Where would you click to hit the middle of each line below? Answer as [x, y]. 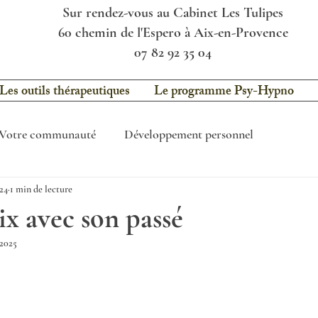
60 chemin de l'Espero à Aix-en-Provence [173, 33]
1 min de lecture [41, 189]
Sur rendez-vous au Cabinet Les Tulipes [173, 13]
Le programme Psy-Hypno [224, 92]
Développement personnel [189, 134]
